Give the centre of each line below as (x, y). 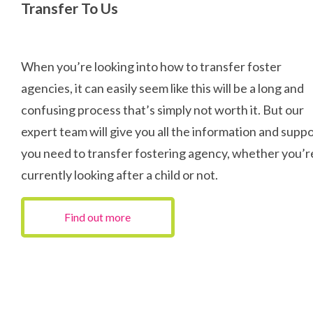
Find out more (98, 217)
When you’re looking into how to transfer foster (151, 66)
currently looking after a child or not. (119, 174)
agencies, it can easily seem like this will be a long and (162, 88)
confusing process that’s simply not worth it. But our (162, 109)
